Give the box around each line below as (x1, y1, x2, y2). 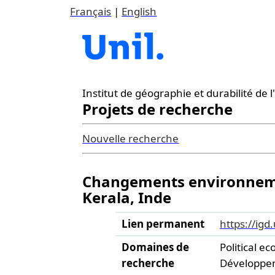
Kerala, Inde (82, 187, 172, 207)
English (122, 4, 157, 18)
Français (70, 4, 112, 18)
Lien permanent (122, 217, 205, 231)
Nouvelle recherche (82, 131, 179, 145)
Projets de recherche (82, 99, 233, 119)
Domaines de (122, 240, 190, 254)
